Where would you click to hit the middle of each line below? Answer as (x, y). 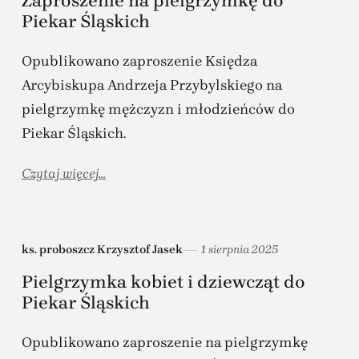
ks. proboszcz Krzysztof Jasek (102, 250)
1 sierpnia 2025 (239, 250)
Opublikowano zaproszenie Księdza (139, 61)
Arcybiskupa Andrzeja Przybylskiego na (151, 85)
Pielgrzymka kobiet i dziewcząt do (163, 282)
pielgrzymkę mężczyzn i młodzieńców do (158, 109)
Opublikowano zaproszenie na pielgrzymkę (164, 343)
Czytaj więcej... (63, 173)
